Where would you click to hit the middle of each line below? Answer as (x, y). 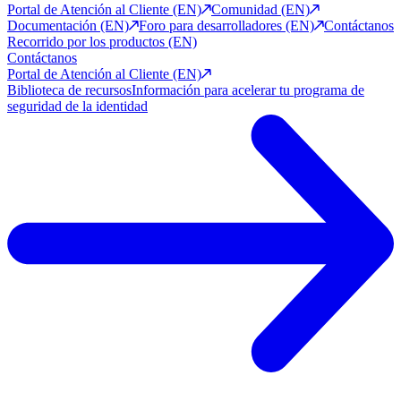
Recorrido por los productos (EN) (102, 42)
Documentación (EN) (68, 26)
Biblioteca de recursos (69, 90)
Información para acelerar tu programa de (248, 90)
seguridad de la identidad (77, 107)
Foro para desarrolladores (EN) (226, 26)
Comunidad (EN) (260, 10)
